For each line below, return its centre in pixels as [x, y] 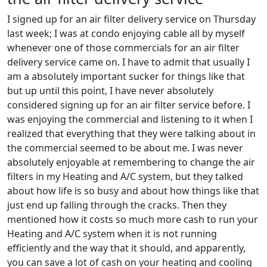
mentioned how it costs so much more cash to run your [133, 219]
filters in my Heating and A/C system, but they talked [125, 176]
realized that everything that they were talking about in [131, 133]
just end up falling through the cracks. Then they [117, 205]
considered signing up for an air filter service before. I [129, 105]
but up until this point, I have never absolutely [110, 91]
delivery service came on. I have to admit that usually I [128, 62]
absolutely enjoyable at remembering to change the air [131, 162]
